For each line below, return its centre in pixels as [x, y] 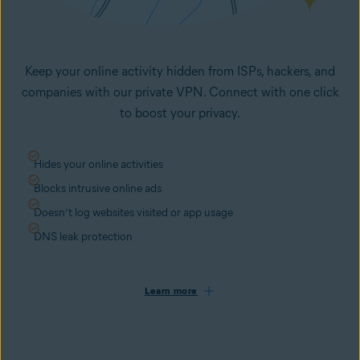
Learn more [171, 291]
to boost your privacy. [180, 113]
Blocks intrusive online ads [98, 189]
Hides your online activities [98, 165]
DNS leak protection [83, 237]
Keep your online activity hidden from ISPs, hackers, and [180, 72]
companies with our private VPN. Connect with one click [180, 92]
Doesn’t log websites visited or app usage [133, 213]
